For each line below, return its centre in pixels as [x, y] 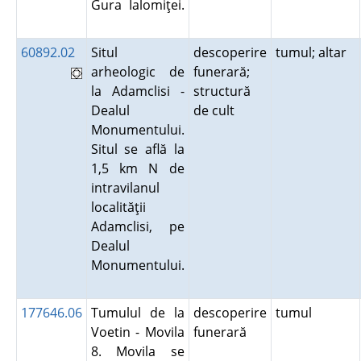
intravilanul [125, 188]
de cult [217, 110]
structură [222, 91]
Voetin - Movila [137, 332]
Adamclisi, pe [137, 226]
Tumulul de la [137, 313]
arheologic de [137, 72]
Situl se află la [137, 149]
